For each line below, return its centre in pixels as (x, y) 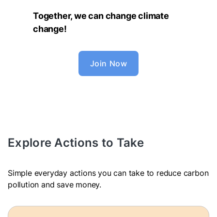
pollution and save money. (55, 185)
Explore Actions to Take (76, 143)
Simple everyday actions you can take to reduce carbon (108, 173)
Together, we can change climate (101, 16)
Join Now (108, 63)
